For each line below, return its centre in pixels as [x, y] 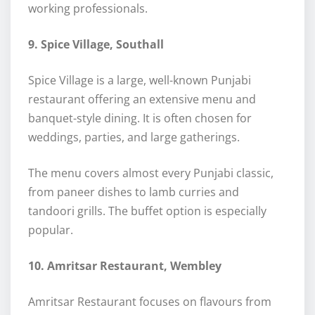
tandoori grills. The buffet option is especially [147, 211]
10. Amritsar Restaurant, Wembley [125, 266]
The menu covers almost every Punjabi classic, [151, 173]
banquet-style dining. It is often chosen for [140, 118]
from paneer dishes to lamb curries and [134, 192]
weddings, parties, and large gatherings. [134, 137]
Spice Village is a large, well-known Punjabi [140, 81]
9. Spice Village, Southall [96, 45]
